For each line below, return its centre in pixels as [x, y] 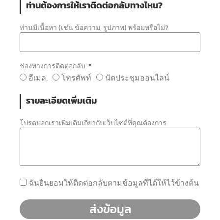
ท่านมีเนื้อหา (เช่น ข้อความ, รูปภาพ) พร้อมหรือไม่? [94, 27]
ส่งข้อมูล [110, 209]
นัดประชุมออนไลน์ [137, 77]
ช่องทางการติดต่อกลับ [53, 66]
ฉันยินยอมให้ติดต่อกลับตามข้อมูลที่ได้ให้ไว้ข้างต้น [114, 182]
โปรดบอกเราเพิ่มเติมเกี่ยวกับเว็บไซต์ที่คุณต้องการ [93, 123]
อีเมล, [38, 77]
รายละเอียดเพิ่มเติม [61, 100]
